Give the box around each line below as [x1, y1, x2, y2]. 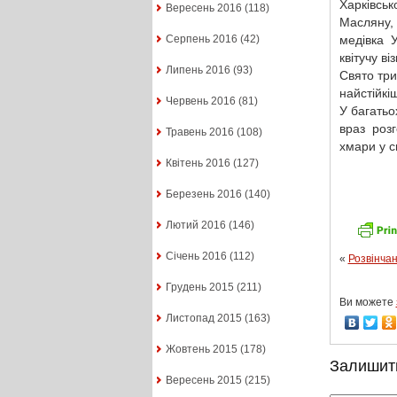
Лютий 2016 [165, 219, 226, 232]
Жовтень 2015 [165, 343, 237, 356]
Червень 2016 [165, 95, 236, 108]
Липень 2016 [165, 64, 230, 77]
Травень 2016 [165, 126, 234, 139]
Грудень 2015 [165, 281, 234, 294]
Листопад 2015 [165, 312, 242, 325]
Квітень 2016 [165, 157, 230, 170]
